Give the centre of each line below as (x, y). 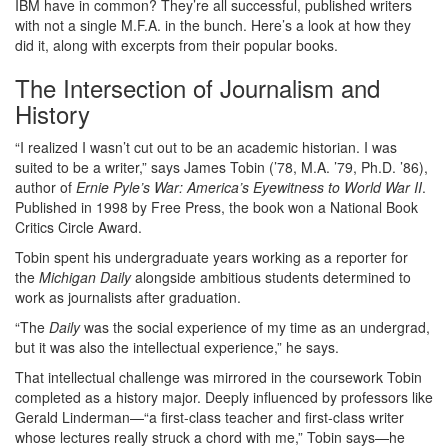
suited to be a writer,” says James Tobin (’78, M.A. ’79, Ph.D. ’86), (221, 167)
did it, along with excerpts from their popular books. (176, 45)
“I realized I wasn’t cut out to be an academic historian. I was (206, 147)
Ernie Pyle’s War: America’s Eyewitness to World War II (249, 187)
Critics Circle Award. (78, 227)
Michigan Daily (87, 277)
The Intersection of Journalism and (197, 87)
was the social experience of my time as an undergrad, (257, 327)
